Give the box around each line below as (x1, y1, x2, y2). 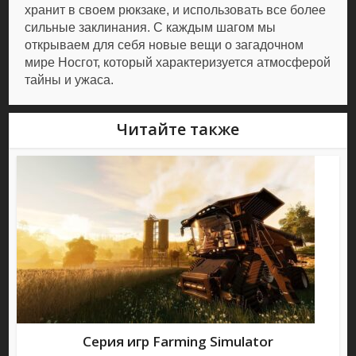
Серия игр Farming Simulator (83, 332, 273, 351)
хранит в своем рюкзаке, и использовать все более (25, 3, 327, 17)
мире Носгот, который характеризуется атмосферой (25, 56, 331, 70)
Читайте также (117, 118, 239, 141)
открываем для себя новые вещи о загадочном (25, 38, 304, 52)
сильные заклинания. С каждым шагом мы (25, 21, 277, 35)
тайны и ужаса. (25, 73, 114, 87)
